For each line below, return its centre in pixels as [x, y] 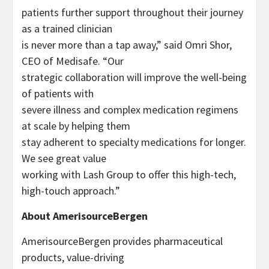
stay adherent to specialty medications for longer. [134, 142]
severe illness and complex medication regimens [130, 109]
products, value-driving [73, 257]
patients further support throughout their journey [132, 12]
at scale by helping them [76, 125]
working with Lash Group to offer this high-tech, [129, 174]
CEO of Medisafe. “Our [73, 61]
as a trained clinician [67, 28]
